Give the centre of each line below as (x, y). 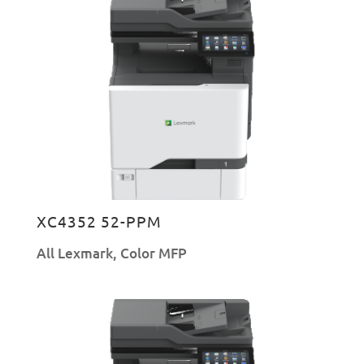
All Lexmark (74, 253)
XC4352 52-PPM (99, 221)
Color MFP (153, 253)
